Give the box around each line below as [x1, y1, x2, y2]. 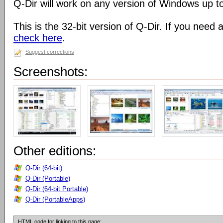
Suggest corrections [25, 49, 74, 55]
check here [13, 32, 62, 43]
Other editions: [13, 143, 96, 158]
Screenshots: [13, 64, 88, 79]
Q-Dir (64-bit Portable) [25, 185, 88, 193]
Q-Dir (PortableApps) [25, 196, 85, 203]
